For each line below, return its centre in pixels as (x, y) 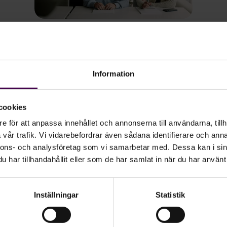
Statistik (170, 195)
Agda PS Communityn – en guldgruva (107, 51)
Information (113, 73)
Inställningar (56, 195)
